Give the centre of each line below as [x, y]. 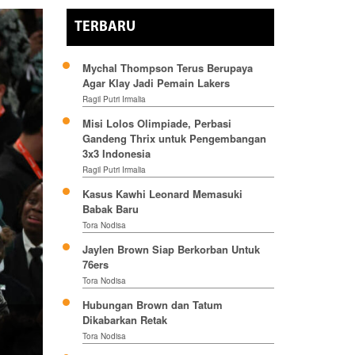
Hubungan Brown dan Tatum [152, 305]
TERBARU [105, 28]
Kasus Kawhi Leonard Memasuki [162, 194]
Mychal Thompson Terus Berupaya [167, 68]
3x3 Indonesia [116, 154]
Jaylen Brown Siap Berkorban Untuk [171, 250]
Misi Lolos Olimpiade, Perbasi [157, 124]
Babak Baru [110, 209]
